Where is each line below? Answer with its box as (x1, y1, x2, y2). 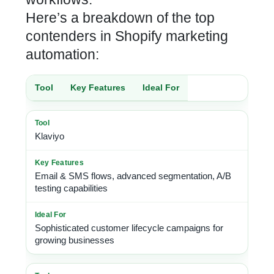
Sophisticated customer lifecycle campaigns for (35, 223, 223, 233)
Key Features (70, 83, 125, 92)
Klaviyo (35, 131, 64, 141)
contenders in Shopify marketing (26, 28, 228, 44)
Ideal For (143, 83, 179, 92)
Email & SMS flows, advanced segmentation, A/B (35, 171, 231, 181)
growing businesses (35, 235, 114, 245)
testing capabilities (35, 183, 108, 193)
